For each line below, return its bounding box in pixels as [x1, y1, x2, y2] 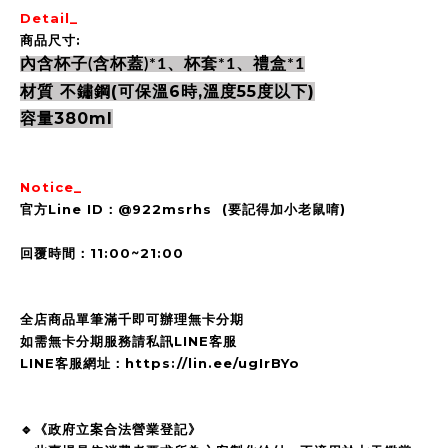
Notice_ [20, 179, 87, 195]
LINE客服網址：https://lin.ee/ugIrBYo [20, 355, 300, 371]
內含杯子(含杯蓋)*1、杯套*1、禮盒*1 [20, 56, 305, 72]
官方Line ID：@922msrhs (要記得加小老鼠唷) [20, 201, 346, 217]
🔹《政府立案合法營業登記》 [20, 421, 202, 437]
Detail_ [20, 10, 78, 26]
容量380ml [20, 109, 113, 128]
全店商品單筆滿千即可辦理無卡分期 [20, 311, 244, 327]
